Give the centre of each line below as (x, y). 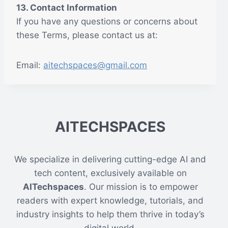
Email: (30, 65)
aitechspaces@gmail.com (95, 65)
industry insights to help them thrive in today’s (110, 215)
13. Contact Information (67, 8)
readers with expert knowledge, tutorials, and (110, 201)
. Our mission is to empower (141, 187)
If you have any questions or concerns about (107, 21)
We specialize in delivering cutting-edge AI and (110, 160)
